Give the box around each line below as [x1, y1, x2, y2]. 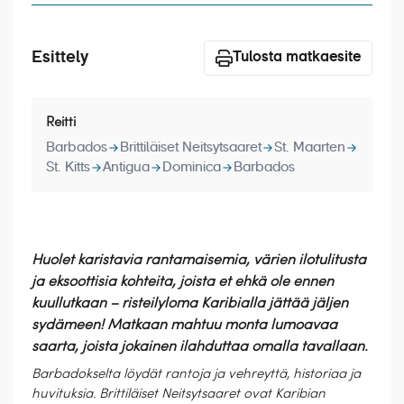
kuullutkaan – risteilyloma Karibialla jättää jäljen [32, 292, 348, 311]
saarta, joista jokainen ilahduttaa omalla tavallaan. [32, 335, 368, 354]
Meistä [14, 79, 62, 96]
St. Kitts [46, 161, 90, 174]
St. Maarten [274, 141, 345, 154]
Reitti [46, 112, 76, 130]
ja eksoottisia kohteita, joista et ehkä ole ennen [32, 271, 334, 289]
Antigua [103, 161, 150, 174]
